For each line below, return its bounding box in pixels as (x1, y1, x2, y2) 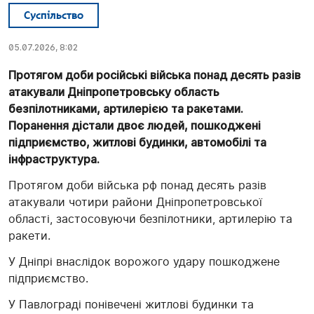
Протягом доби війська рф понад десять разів (8, 178, 266, 193)
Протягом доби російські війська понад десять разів (8, 68, 301, 83)
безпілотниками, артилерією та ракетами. (8, 102, 243, 116)
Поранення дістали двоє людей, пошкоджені (8, 118, 261, 133)
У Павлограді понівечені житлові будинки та (8, 297, 254, 312)
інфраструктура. (8, 152, 100, 167)
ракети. (8, 228, 50, 243)
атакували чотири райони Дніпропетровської (8, 195, 262, 210)
